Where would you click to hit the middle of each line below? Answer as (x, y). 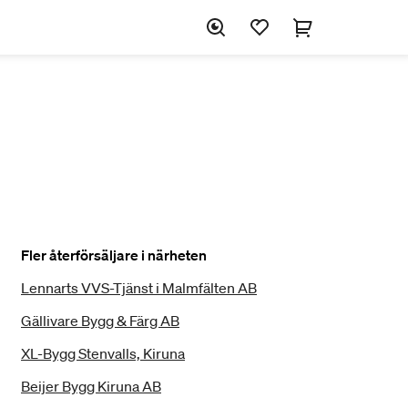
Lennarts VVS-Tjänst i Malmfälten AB (139, 288)
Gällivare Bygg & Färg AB (100, 321)
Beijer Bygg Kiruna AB (91, 386)
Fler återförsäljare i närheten (114, 255)
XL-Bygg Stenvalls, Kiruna (103, 353)
